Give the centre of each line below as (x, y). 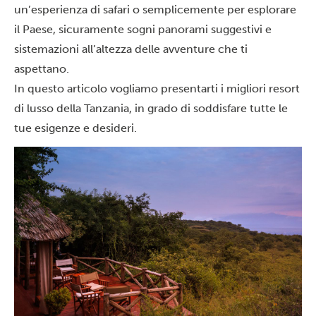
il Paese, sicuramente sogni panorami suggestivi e (143, 29)
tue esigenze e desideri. (75, 128)
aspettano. (42, 69)
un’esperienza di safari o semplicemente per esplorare (155, 10)
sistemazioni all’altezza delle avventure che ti (131, 49)
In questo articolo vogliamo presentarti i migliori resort (157, 89)
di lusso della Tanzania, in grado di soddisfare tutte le (151, 108)
